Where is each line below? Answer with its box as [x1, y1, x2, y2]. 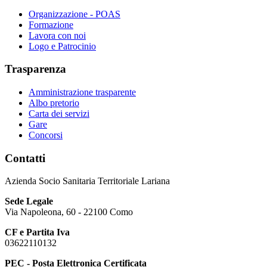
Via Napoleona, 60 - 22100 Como [5, 207, 133, 218]
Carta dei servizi [29, 108, 89, 119]
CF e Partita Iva [5, 227, 70, 238]
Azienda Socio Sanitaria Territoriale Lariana [5, 176, 170, 187]
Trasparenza [5, 63, 66, 76]
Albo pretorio [29, 98, 79, 108]
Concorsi [29, 130, 63, 141]
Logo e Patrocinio [29, 41, 96, 51]
